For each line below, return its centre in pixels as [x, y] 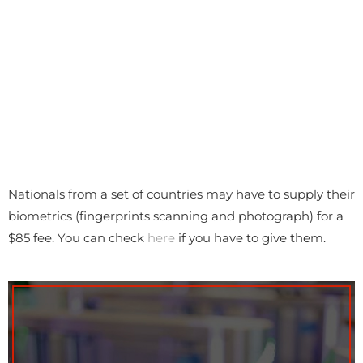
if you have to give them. [250, 238]
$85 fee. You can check [78, 238]
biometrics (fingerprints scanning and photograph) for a [176, 216]
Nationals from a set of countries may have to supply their [181, 194]
